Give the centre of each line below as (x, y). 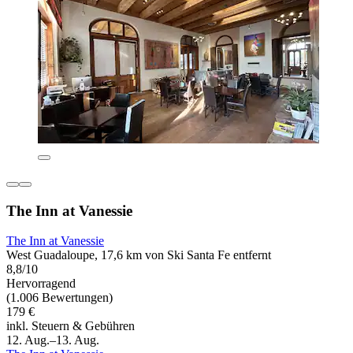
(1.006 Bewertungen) (59, 298)
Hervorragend (41, 284)
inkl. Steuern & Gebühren (71, 326)
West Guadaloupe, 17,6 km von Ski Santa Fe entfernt (139, 255)
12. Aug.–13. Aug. (53, 340)
